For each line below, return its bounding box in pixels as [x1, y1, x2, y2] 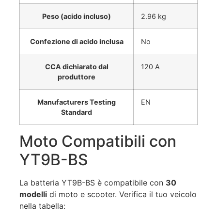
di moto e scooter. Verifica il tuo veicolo [47, 189, 197, 199]
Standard [61, 108, 92, 116]
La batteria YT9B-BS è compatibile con [19, 177, 166, 187]
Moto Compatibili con [19, 131, 176, 151]
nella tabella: [19, 201, 65, 211]
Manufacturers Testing [37, 97, 116, 106]
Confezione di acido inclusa [30, 37, 124, 46]
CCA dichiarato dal [45, 62, 108, 71]
